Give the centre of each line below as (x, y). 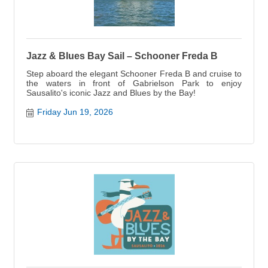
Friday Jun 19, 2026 (75, 112)
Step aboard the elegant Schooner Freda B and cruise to (134, 73)
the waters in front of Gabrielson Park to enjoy (134, 83)
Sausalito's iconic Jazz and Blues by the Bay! (111, 92)
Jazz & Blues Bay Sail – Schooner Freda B (122, 56)
